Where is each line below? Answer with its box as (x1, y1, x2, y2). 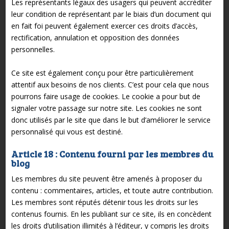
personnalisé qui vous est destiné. (11, 126, 123, 136)
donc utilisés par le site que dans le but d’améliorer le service (11, 114, 211, 125)
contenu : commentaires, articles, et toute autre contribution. (11, 185, 213, 195)
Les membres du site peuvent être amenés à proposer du (11, 173, 202, 184)
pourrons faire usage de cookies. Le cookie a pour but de (11, 91, 200, 101)
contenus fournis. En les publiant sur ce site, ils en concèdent (11, 209, 212, 219)
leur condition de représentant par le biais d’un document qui (11, 9, 211, 19)
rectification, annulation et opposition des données (11, 32, 179, 42)
